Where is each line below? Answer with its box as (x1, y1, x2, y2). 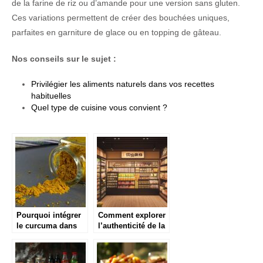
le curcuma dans (16, 221, 77, 231)
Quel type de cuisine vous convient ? (31, 102, 167, 112)
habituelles (31, 90, 71, 100)
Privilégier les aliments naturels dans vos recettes (31, 79, 214, 89)
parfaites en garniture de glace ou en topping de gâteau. (12, 27, 221, 37)
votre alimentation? (16, 232, 87, 241)
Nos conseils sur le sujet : (12, 53, 116, 63)
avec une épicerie (98, 242, 161, 252)
